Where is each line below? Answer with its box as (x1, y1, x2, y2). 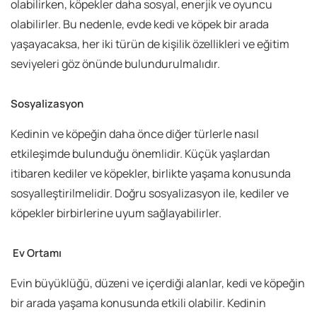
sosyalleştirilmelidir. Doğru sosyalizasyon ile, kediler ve (11, 185, 289, 202)
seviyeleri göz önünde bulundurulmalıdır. (11, 56, 220, 72)
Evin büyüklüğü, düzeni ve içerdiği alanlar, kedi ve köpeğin (11, 275, 305, 292)
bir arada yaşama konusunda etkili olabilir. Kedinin (11, 295, 266, 311)
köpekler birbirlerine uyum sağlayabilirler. (11, 205, 221, 221)
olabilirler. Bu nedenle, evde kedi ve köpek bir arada (11, 16, 269, 33)
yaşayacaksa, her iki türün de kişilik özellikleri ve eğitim (11, 36, 289, 52)
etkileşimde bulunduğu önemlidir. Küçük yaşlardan (11, 146, 270, 162)
